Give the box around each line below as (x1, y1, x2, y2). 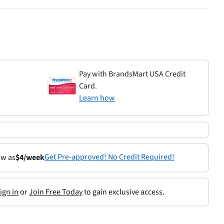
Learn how (78, 92, 115, 103)
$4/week (15, 152, 44, 163)
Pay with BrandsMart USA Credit (78, 68, 185, 79)
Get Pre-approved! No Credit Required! (44, 151, 174, 163)
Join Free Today (29, 186, 83, 197)
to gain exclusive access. (82, 186, 165, 197)
